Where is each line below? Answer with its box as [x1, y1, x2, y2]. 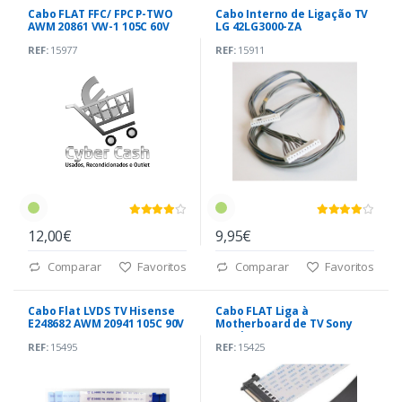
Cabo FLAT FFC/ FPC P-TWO [28, 5, 173, 22]
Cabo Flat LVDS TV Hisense [28, 302, 175, 319]
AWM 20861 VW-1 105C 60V [28, 18, 170, 34]
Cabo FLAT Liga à [215, 302, 309, 319]
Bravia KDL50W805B [215, 328, 324, 344]
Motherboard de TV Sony [215, 315, 353, 331]
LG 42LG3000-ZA [215, 18, 301, 34]
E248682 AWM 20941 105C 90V [28, 315, 185, 331]
